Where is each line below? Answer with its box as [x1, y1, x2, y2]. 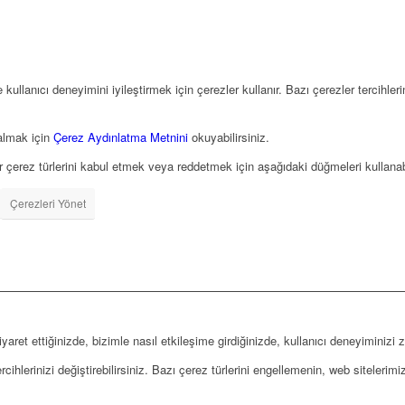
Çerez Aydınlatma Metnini [53, 127, 188, 146]
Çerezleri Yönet [10, 194, 86, 211]
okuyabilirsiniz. [188, 127, 269, 146]
